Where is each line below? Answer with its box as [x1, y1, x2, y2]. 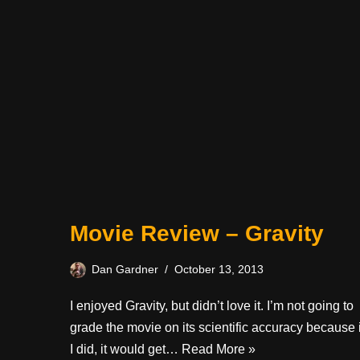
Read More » [182, 342, 256, 356]
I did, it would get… [70, 342, 182, 356]
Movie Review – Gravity [70, 220, 324, 246]
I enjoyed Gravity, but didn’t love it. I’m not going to [70, 298, 354, 313]
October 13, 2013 [174, 262, 264, 276]
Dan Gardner [92, 262, 158, 276]
